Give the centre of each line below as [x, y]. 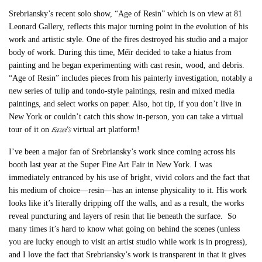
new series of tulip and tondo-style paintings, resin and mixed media [122, 91]
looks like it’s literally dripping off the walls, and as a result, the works [127, 204]
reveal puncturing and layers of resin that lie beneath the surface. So [123, 216]
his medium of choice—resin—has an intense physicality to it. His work [128, 191]
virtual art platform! [106, 130]
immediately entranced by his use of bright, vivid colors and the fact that [130, 178]
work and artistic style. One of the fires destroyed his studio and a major [129, 40]
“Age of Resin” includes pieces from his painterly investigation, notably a [131, 78]
